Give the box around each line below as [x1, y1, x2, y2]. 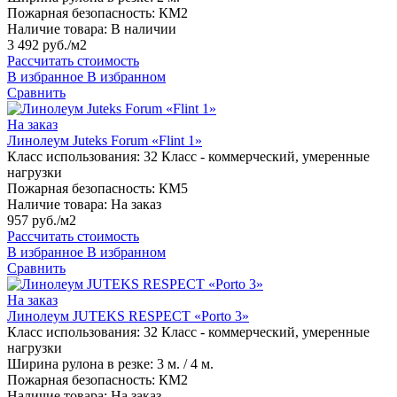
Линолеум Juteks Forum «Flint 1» [7, 133, 202, 149]
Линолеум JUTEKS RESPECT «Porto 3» [7, 308, 249, 324]
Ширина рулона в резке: [7, 356, 153, 372]
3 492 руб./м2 [7, 37, 87, 53]
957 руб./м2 [7, 213, 76, 229]
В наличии [111, 21, 176, 37]
